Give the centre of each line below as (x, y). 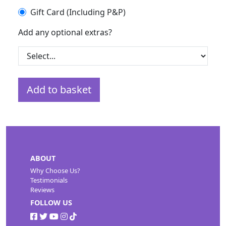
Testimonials (49, 180)
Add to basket (59, 89)
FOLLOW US (51, 203)
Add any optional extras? (65, 32)
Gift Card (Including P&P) (78, 12)
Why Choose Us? (55, 170)
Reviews (42, 189)
